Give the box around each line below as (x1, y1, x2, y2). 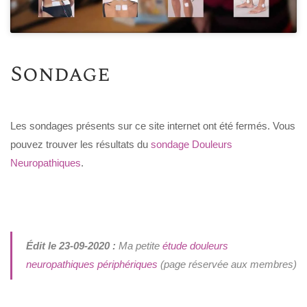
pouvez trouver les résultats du (10, 138, 151, 151)
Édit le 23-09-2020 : (25, 240, 116, 252)
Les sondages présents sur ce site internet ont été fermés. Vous (10, 120, 295, 132)
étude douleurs (162, 240, 228, 252)
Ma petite (115, 240, 162, 252)
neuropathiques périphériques (25, 258, 158, 271)
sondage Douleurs (151, 138, 232, 151)
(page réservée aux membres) (157, 258, 297, 271)
